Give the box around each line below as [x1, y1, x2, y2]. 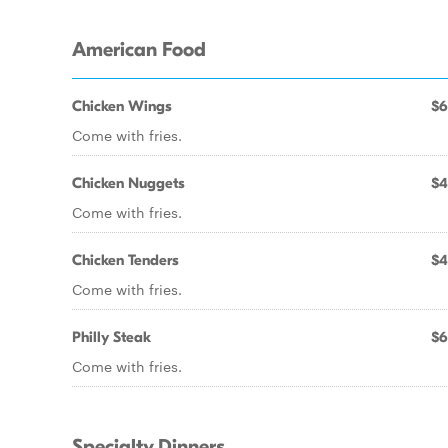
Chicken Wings [72, 97, 172, 115]
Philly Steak [72, 328, 151, 346]
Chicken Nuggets [72, 174, 185, 192]
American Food [72, 38, 206, 62]
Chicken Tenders [72, 251, 179, 269]
